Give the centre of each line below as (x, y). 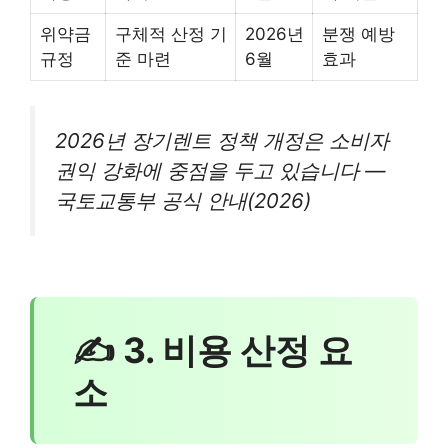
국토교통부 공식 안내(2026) (183, 201)
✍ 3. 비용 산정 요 (212, 349)
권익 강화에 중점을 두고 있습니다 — (220, 171)
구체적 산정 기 (170, 33)
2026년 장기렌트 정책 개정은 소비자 (222, 141)
